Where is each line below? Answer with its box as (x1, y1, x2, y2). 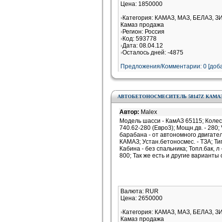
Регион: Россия (122, 28, 165, 35)
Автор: (119, 109, 141, 115)
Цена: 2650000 (120, 195, 163, 202)
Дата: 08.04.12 (122, 42, 163, 49)
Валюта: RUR (120, 188, 159, 195)
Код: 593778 (122, 35, 157, 42)
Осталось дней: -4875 (122, 49, 183, 56)
